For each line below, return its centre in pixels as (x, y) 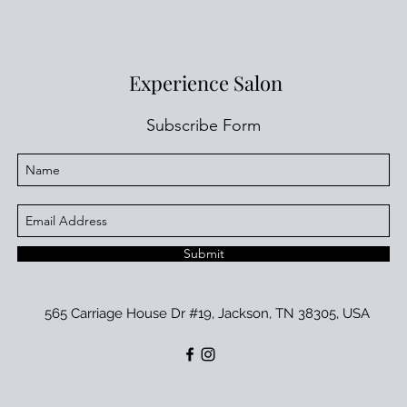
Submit (203, 253)
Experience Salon (206, 83)
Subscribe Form (203, 125)
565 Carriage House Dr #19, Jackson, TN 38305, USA (207, 313)
